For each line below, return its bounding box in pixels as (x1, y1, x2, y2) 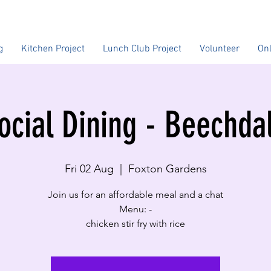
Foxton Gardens (128, 162, 207, 175)
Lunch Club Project (103, 43, 181, 55)
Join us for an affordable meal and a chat (48, 189, 223, 200)
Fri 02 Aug (64, 162, 114, 175)
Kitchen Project (21, 43, 85, 55)
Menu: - (119, 203, 152, 215)
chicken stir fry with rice (86, 218, 185, 229)
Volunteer (200, 43, 240, 55)
